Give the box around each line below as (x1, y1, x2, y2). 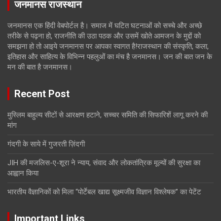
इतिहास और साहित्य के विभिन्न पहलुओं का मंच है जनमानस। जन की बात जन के (7, 52, 212, 62)
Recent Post (14, 88, 70, 100)
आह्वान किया (7, 169, 38, 178)
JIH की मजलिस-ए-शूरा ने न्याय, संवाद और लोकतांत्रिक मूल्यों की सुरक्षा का (7, 158, 200, 168)
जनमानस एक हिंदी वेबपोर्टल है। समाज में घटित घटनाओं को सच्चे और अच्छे (7, 21, 202, 31)
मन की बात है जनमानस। (7, 63, 73, 72)
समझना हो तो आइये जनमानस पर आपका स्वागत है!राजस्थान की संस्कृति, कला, (7, 42, 209, 51)
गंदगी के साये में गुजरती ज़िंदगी (7, 140, 85, 149)
